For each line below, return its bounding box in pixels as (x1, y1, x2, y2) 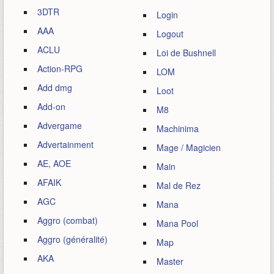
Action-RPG (37, 62, 83, 75)
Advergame (37, 119, 82, 131)
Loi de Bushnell (157, 46, 216, 59)
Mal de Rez (157, 179, 201, 191)
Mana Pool (157, 217, 198, 229)
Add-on (37, 100, 65, 113)
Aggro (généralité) (37, 233, 108, 245)
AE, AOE (37, 157, 71, 169)
